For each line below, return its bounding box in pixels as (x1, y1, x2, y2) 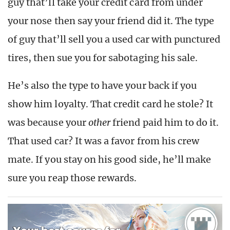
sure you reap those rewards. (8, 171, 137, 184)
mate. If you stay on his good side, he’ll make (8, 153, 212, 165)
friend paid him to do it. (110, 116, 219, 128)
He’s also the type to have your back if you (8, 79, 197, 91)
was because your (8, 116, 88, 128)
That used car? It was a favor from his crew (8, 135, 200, 147)
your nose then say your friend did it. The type (8, 14, 215, 27)
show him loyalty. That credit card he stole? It (8, 98, 214, 110)
